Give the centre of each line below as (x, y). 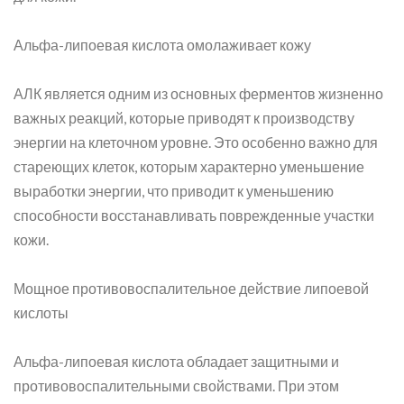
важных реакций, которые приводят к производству (184, 118)
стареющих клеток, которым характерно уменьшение (189, 166)
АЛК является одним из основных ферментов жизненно (198, 93)
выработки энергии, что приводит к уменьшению (174, 191)
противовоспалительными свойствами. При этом (176, 386)
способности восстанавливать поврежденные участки (194, 215)
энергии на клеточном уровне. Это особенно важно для (196, 142)
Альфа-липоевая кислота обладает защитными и (176, 361)
